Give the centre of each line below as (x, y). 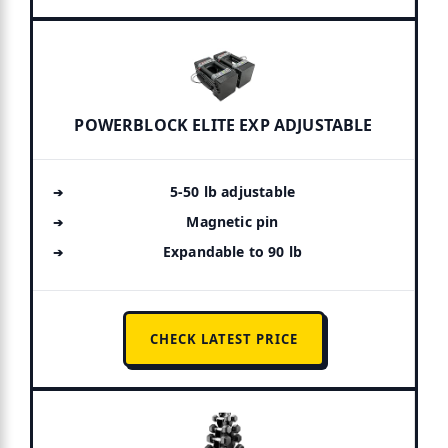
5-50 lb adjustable (232, 191)
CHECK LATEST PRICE (223, 338)
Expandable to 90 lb (232, 251)
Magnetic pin (232, 221)
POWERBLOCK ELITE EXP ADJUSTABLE (223, 124)
